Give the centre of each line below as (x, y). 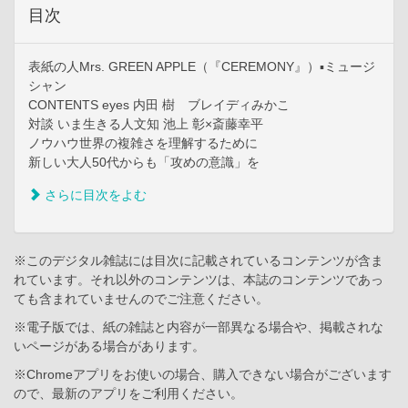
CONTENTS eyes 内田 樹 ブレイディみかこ (159, 104)
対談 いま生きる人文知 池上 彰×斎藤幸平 (146, 123)
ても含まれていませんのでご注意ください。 (141, 298)
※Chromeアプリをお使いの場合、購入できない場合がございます (203, 374)
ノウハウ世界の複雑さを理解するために (143, 143)
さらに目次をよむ (94, 194)
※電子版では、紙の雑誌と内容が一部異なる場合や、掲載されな (199, 326)
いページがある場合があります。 (109, 346)
